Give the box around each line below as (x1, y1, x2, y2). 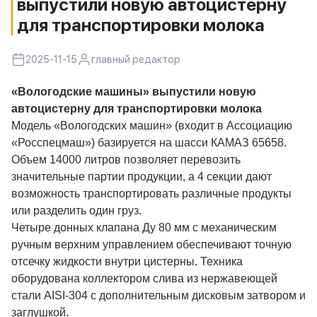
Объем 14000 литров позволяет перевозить (11, 154, 241, 166)
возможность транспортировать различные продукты (11, 188, 292, 200)
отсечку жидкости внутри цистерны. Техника (11, 255, 243, 267)
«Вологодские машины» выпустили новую (11, 86, 256, 98)
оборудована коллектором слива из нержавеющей (11, 272, 277, 284)
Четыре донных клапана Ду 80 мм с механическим (11, 221, 277, 234)
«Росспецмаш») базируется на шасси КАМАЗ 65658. (11, 137, 287, 149)
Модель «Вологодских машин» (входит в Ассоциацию (11, 120, 292, 132)
